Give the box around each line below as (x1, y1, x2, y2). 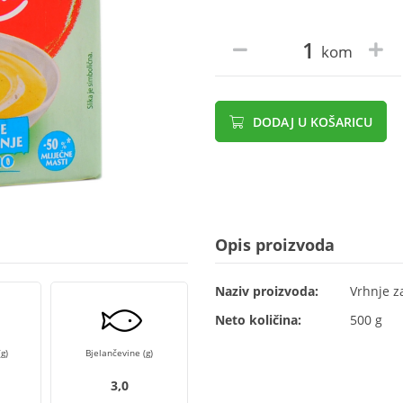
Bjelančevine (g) (85, 346, 153, 359)
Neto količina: (215, 311, 301, 328)
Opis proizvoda (215, 234, 335, 255)
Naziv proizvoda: (215, 282, 318, 300)
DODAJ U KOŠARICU (249, 113, 372, 130)
